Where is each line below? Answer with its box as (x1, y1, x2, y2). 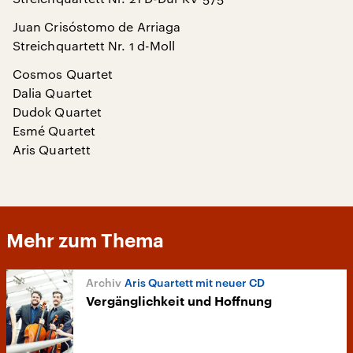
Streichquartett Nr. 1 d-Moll (13, 38, 176, 53)
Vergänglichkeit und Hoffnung (86, 295, 272, 308)
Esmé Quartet (13, 123, 95, 138)
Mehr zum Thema (6, 232, 164, 251)
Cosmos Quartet (13, 66, 113, 81)
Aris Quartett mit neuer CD (124, 276, 265, 289)
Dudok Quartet (13, 104, 102, 119)
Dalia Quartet (13, 85, 93, 100)
